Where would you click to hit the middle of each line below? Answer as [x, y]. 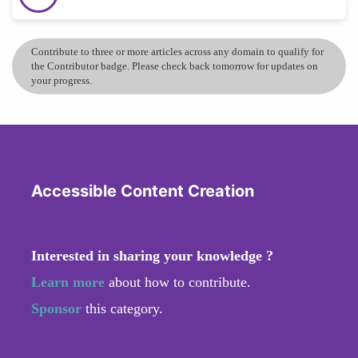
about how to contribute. [178, 282]
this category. [124, 308]
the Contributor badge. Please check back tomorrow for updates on [175, 66]
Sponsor [58, 308]
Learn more [68, 282]
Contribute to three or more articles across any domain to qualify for [177, 51]
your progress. [62, 80]
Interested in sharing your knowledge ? [152, 255]
